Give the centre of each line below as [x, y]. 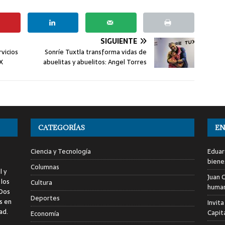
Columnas [45, 167]
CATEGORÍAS [61, 127]
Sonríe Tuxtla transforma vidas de [96, 52]
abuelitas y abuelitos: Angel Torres [95, 62]
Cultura [41, 182]
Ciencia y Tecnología [61, 151]
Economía [45, 213]
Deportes [45, 198]
